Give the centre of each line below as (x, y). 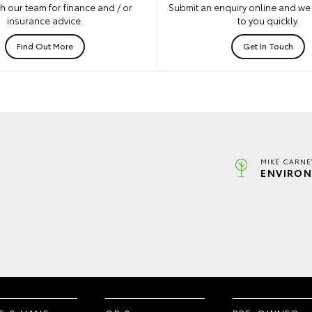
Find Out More (45, 46)
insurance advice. (45, 21)
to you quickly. (268, 21)
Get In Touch (268, 46)
